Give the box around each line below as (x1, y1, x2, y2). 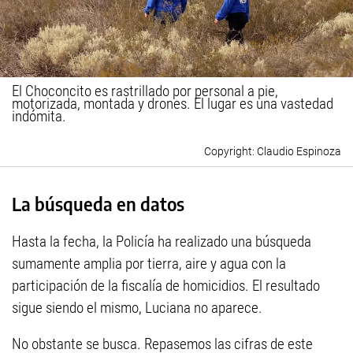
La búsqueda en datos (12, 192, 184, 216)
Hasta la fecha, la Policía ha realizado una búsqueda (12, 232, 311, 251)
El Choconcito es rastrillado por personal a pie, (12, 82, 278, 101)
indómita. (12, 107, 66, 126)
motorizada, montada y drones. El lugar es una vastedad (12, 95, 333, 113)
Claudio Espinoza (257, 145, 341, 158)
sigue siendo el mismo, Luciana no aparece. (12, 298, 262, 317)
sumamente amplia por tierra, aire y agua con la (12, 254, 286, 273)
